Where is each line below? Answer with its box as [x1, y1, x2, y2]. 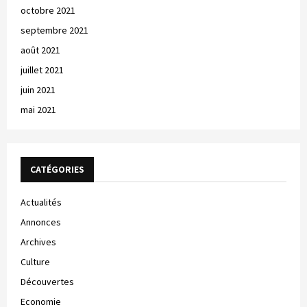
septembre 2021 [21, 23, 88, 36]
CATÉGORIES [30, 162, 84, 175]
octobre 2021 [21, 3, 75, 16]
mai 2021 [21, 103, 56, 116]
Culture [21, 255, 50, 268]
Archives [21, 235, 56, 248]
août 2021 [21, 43, 60, 56]
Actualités [21, 195, 62, 208]
